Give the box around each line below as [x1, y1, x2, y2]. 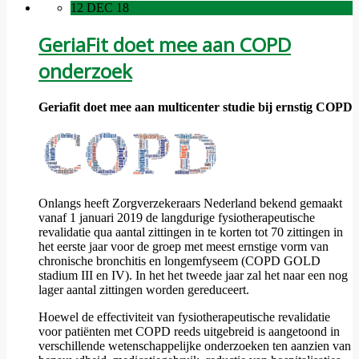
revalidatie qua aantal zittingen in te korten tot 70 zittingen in [38, 224, 343, 239]
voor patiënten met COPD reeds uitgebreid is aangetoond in [38, 324, 340, 338]
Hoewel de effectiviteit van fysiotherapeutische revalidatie [38, 309, 330, 324]
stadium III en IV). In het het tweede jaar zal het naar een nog [38, 268, 348, 282]
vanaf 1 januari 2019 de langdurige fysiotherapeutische [38, 210, 315, 224]
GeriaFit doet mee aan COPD [38, 30, 291, 58]
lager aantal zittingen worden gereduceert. [38, 282, 249, 296]
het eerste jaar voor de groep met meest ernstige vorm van [38, 239, 329, 253]
